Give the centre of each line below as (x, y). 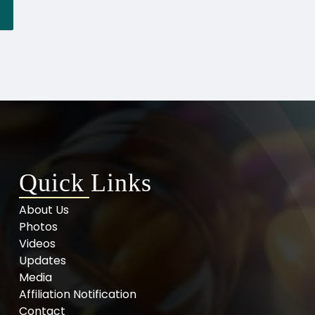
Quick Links (85, 183)
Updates (43, 261)
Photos (39, 227)
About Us (44, 210)
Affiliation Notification (78, 295)
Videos (38, 244)
